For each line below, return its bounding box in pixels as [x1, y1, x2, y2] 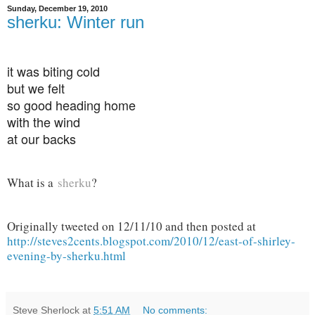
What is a [7, 174, 58, 191]
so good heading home [7, 96, 136, 114]
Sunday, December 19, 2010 [7, 4, 108, 13]
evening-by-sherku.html [7, 247, 126, 264]
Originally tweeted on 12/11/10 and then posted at [7, 218, 256, 234]
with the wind [7, 112, 80, 131]
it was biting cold [7, 62, 100, 80]
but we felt [7, 79, 65, 97]
